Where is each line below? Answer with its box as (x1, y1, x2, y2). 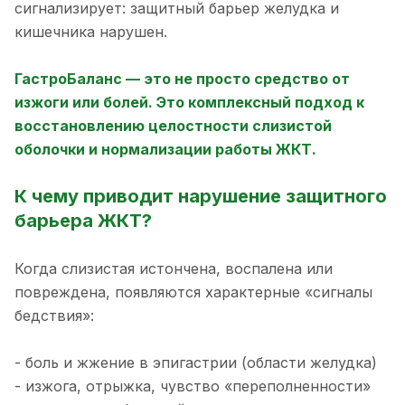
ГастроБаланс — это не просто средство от (14, 69, 350, 88)
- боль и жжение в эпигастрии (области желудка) (14, 353, 377, 372)
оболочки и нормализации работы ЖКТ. (14, 139, 316, 158)
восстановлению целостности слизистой (14, 116, 332, 135)
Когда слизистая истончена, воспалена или (14, 259, 333, 278)
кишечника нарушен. (14, 22, 167, 41)
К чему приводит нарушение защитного (14, 184, 387, 207)
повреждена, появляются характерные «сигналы (14, 283, 372, 302)
